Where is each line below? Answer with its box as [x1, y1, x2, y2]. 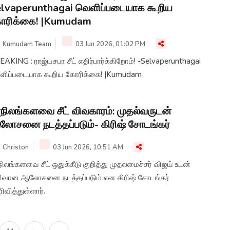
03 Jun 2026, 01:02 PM [74, 40, 145, 49]
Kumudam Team [3, 40, 51, 49]
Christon [3, 143, 29, 152]
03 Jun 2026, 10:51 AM [51, 143, 123, 152]
